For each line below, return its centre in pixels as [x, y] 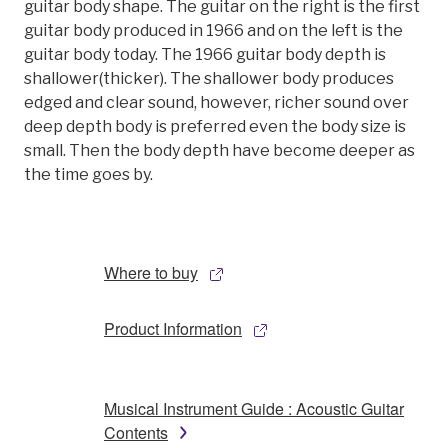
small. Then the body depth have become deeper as [219, 150]
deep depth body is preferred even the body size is [215, 126]
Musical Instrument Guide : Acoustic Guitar [254, 408]
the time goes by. [88, 174]
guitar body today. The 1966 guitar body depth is [205, 54]
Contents [136, 432]
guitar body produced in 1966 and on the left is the [213, 30]
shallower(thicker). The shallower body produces [209, 78]
